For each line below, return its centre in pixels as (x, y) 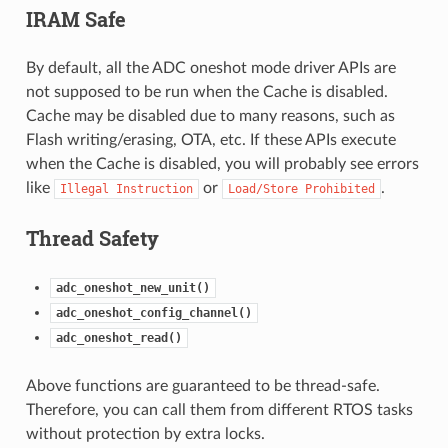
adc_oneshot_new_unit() (132, 287)
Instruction (154, 188)
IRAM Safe (75, 18)
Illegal (84, 188)
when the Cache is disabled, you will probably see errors (222, 163)
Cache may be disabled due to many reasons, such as (210, 115)
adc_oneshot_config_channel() (153, 312)
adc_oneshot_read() (118, 337)
